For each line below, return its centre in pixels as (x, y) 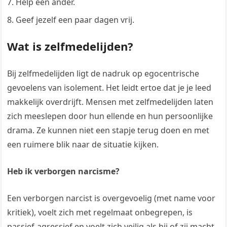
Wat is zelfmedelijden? (70, 46)
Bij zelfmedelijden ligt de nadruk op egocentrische (103, 74)
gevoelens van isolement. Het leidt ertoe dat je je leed (109, 88)
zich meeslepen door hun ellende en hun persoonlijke (110, 116)
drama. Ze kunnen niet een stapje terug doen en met (108, 130)
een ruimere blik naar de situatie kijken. (83, 145)
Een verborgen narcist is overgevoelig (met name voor (111, 198)
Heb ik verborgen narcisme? (64, 172)
